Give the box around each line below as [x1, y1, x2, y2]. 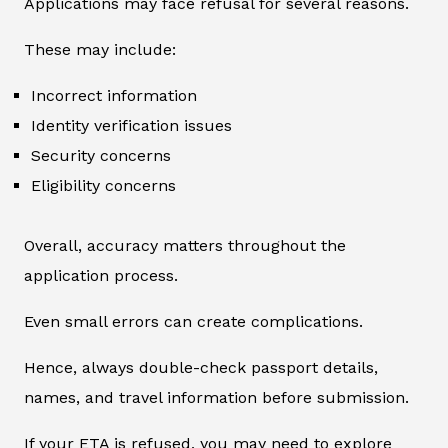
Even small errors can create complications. [24, 312, 363, 332]
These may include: [24, 40, 176, 60]
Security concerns [31, 146, 171, 166]
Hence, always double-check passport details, [24, 358, 378, 378]
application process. [24, 266, 178, 286]
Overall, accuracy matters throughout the [24, 236, 346, 256]
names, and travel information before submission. [24, 388, 409, 408]
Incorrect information [31, 86, 197, 106]
